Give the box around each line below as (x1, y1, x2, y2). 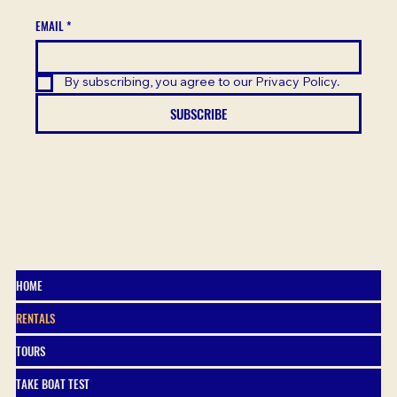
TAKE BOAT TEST (16, 375, 90, 393)
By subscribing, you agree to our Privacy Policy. (64, 76, 339, 90)
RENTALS (16, 309, 56, 328)
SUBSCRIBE (169, 103, 227, 123)
